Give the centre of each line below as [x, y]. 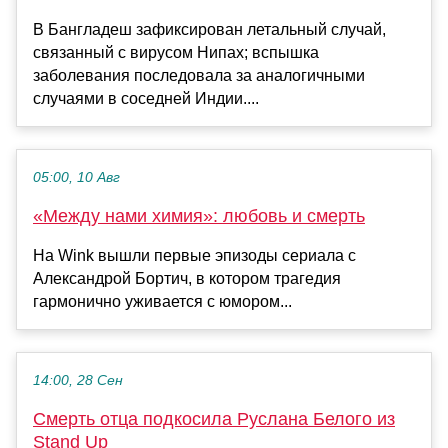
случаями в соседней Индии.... [146, 99]
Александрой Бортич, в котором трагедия [187, 279]
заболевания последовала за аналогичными [199, 76]
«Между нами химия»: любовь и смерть [199, 216]
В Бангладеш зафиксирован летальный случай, [209, 30]
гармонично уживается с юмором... [162, 302]
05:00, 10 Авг [76, 178]
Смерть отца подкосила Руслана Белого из [214, 419]
